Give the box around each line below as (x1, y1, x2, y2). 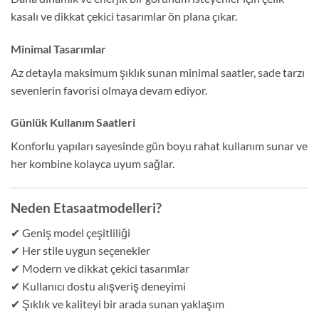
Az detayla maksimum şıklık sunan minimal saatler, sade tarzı (11, 65, 305, 79)
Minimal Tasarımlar (11, 41, 106, 56)
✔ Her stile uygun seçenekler (11, 243, 150, 257)
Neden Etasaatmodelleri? (11, 199, 162, 216)
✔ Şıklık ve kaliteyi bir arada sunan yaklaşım (11, 296, 224, 310)
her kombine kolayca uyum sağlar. (11, 157, 174, 171)
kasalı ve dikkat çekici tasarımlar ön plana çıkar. (11, 9, 237, 23)
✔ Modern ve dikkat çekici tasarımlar (11, 261, 189, 275)
